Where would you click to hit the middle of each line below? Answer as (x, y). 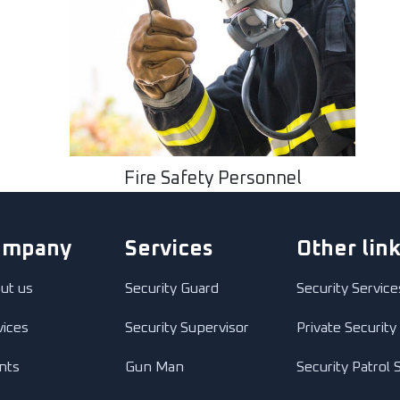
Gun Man (154, 367)
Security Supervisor (187, 328)
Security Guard (172, 288)
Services (169, 249)
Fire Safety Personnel (212, 179)
